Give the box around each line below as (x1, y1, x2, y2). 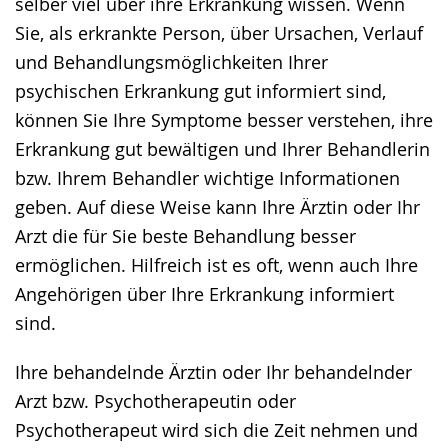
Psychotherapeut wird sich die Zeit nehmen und (15, 417, 418, 442)
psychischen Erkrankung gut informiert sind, (15, 78, 386, 103)
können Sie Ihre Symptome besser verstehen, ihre (15, 107, 433, 132)
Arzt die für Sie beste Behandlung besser (15, 223, 356, 248)
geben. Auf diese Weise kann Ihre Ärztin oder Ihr (15, 194, 420, 219)
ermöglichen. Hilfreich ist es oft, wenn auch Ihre (15, 252, 418, 277)
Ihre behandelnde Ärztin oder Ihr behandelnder (15, 359, 412, 384)
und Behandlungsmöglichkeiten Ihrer (15, 49, 328, 74)
